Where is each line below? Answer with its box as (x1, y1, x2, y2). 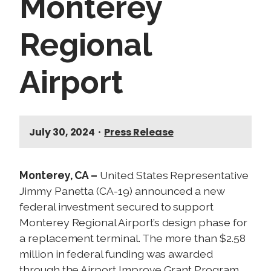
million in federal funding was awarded (19, 247, 213, 260)
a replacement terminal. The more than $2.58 (19, 232, 246, 244)
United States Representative (100, 169, 249, 181)
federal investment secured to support (19, 200, 214, 213)
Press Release (104, 125, 174, 139)
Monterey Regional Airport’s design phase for (19, 216, 247, 229)
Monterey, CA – (19, 169, 100, 181)
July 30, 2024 (29, 125, 96, 139)
